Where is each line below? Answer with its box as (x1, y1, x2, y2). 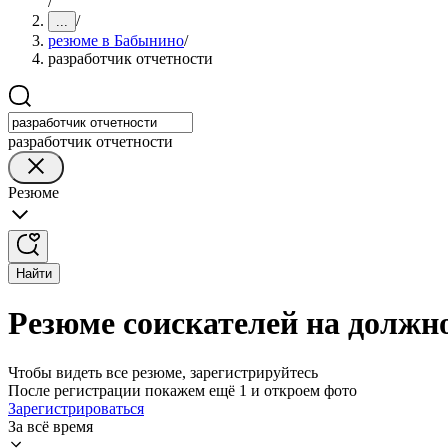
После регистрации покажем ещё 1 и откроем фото (8, 381, 357, 399)
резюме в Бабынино (48, 32, 184, 49)
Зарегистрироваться (8, 399, 144, 417)
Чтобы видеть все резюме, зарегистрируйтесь (8, 363, 318, 381)
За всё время (8, 417, 93, 435)
